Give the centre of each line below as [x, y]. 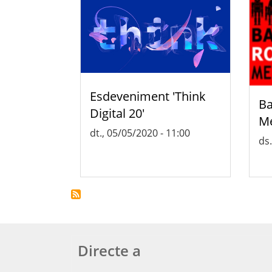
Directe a [109, 250]
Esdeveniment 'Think [148, 96]
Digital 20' [117, 113]
